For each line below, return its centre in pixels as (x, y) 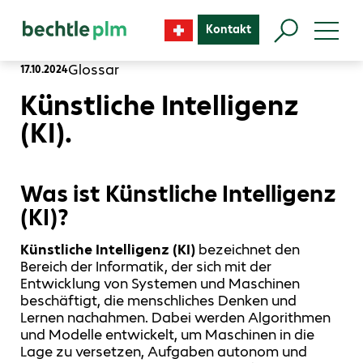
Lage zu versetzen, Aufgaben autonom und (164, 352)
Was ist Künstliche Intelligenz (178, 193)
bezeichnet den (249, 250)
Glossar (94, 70)
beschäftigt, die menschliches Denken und (158, 301)
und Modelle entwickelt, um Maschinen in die (167, 335)
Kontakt (229, 29)
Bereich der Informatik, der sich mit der (146, 267)
